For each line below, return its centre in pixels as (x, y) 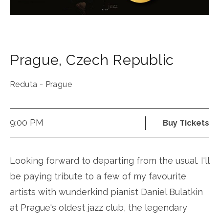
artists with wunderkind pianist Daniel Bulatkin (106, 192)
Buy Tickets (186, 123)
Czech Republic (120, 60)
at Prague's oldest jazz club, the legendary (99, 207)
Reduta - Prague (41, 84)
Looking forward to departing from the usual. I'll (109, 160)
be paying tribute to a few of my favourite (98, 176)
